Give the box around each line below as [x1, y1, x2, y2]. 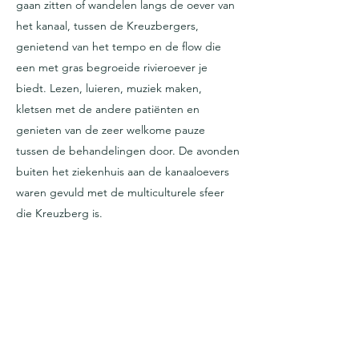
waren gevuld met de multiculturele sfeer [16, 185, 224, 200]
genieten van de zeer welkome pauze [16, 123, 205, 137]
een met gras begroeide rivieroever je [16, 60, 208, 75]
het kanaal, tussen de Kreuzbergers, [16, 18, 199, 33]
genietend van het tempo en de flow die [16, 39, 221, 54]
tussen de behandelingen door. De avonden [16, 143, 240, 158]
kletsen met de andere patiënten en [16, 102, 200, 116]
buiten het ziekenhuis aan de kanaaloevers [16, 164, 229, 179]
